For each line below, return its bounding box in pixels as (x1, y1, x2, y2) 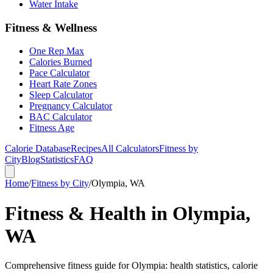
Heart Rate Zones (29, 79, 97, 90)
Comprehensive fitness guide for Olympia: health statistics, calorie (5, 260, 258, 271)
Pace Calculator (29, 68, 90, 79)
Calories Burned (29, 57, 92, 68)
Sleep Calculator (29, 90, 93, 101)
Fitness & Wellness (5, 21, 97, 34)
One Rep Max (29, 46, 84, 57)
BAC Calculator (29, 112, 92, 122)
